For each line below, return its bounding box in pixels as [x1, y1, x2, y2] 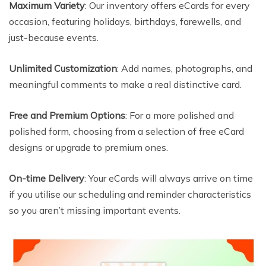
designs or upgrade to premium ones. [9, 141, 168, 154]
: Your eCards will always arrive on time [84, 172, 253, 185]
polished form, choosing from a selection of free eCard [9, 125, 244, 138]
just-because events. [9, 31, 99, 44]
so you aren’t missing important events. [9, 204, 180, 217]
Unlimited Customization [9, 62, 117, 75]
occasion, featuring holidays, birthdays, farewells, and [9, 15, 241, 28]
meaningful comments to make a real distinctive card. [9, 78, 242, 91]
